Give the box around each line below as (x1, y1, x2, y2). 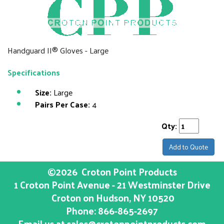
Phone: (66, 202, 98, 219)
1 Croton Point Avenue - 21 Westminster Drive (13, 176, 210, 193)
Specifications (7, 65, 60, 79)
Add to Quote (169, 140, 208, 153)
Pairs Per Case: (35, 97, 90, 111)
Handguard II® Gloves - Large (7, 43, 108, 57)
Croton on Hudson (49, 189, 129, 206)
